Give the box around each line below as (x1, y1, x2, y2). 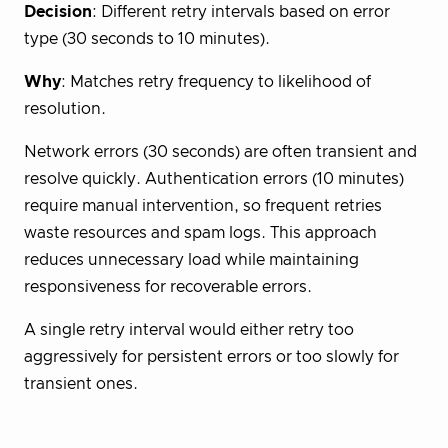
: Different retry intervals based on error (92, 3, 390, 20)
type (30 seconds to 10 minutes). (24, 30, 270, 47)
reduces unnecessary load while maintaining (24, 251, 359, 268)
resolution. (24, 100, 106, 117)
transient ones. (24, 375, 138, 392)
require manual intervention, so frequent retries (24, 197, 382, 214)
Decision (24, 3, 92, 20)
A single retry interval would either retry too (24, 321, 354, 338)
